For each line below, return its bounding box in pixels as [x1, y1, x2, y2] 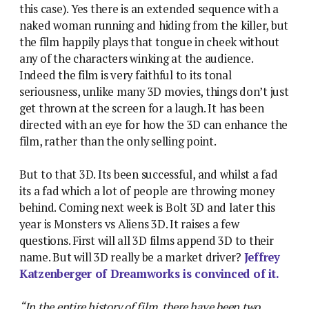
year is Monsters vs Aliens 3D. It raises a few [19, 217, 239, 232]
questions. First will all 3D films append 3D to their [19, 233, 274, 249]
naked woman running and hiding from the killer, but [19, 18, 289, 34]
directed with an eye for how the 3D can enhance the [19, 117, 288, 133]
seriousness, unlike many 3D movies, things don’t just [19, 84, 289, 100]
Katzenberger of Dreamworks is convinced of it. [19, 266, 279, 282]
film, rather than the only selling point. [19, 134, 217, 150]
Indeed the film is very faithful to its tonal [19, 68, 232, 83]
